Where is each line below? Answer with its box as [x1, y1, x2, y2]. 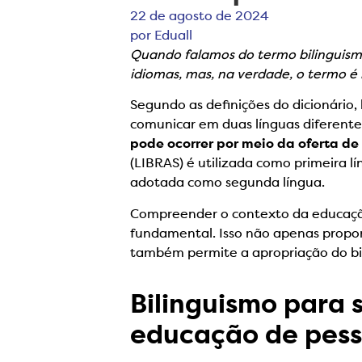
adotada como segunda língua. [130, 177, 326, 191]
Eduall [154, 30, 193, 44]
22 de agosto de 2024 [130, 11, 270, 24]
